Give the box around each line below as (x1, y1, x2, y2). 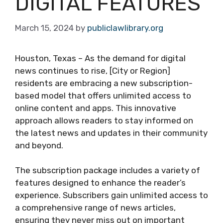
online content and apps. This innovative (15, 103, 176, 113)
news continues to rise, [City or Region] (15, 65, 170, 76)
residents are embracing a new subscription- (15, 78, 193, 88)
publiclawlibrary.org (87, 22, 163, 33)
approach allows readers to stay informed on (15, 115, 193, 125)
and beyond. (15, 140, 63, 150)
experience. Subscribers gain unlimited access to (15, 190, 208, 200)
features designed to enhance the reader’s (15, 178, 186, 188)
